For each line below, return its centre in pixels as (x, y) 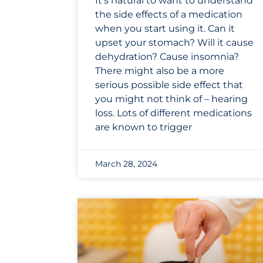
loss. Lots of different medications (173, 113)
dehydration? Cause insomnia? (167, 57)
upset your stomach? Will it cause (174, 43)
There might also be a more (160, 71)
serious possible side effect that (169, 85)
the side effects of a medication (169, 15)
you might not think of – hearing (171, 99)
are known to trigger (144, 127)
